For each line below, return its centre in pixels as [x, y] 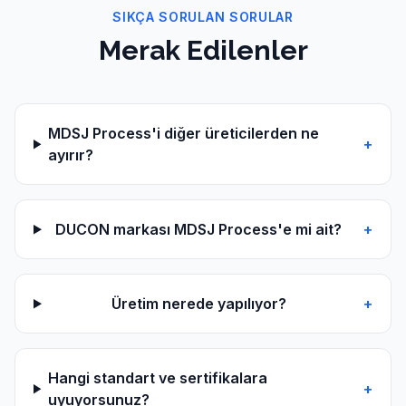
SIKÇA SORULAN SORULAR [203, 17]
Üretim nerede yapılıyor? [198, 304]
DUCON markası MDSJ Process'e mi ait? [199, 230]
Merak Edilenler [203, 51]
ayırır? [71, 155]
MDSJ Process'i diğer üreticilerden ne [184, 134]
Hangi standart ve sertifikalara [158, 378]
